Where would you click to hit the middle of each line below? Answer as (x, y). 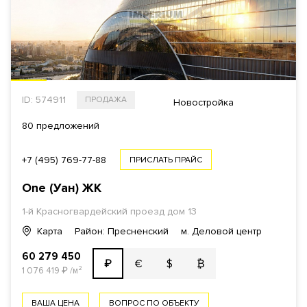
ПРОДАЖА (106, 100)
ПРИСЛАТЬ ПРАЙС (166, 160)
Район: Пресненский (122, 231)
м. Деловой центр (221, 231)
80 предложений (61, 126)
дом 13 (181, 211)
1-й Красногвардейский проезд (93, 211)
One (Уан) (52, 188)
